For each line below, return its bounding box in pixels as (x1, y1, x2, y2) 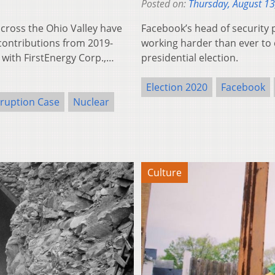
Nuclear (73, 95, 109, 109)
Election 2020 (146, 80, 207, 94)
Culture (147, 165, 182, 179)
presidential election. (141, 50, 238, 64)
